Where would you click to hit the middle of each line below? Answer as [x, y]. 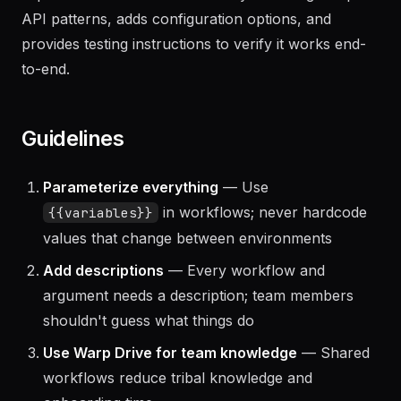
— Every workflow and [244, 320]
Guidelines [73, 188]
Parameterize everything [131, 237]
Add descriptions [103, 320]
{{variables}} [101, 263]
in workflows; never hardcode [263, 262]
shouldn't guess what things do [149, 371]
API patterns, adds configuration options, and [176, 69]
